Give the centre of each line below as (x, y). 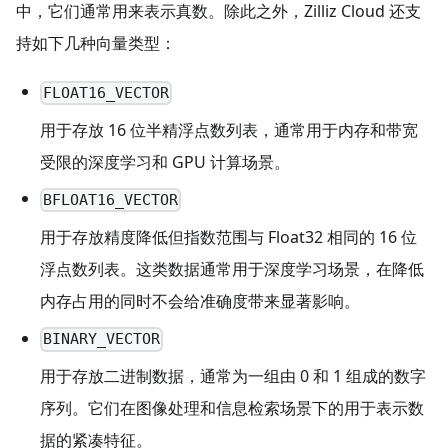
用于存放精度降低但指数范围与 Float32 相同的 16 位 (228, 236)
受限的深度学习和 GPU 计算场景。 (165, 161)
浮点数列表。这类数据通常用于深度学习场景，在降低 (232, 268)
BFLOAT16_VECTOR (111, 200)
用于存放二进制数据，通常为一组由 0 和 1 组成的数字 (233, 376)
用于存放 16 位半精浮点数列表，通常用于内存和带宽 (229, 129)
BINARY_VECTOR (102, 339)
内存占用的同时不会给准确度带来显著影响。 (200, 300)
